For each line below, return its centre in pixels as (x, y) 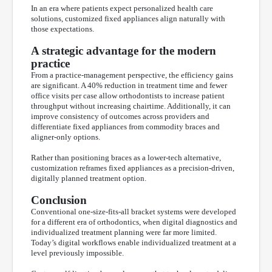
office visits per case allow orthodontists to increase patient (128, 96)
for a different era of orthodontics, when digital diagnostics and (134, 222)
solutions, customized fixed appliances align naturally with (128, 19)
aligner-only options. (66, 137)
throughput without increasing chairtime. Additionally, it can (131, 106)
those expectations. (63, 29)
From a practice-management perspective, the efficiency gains (132, 75)
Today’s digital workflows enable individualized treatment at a (134, 243)
